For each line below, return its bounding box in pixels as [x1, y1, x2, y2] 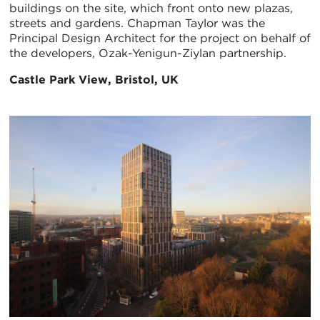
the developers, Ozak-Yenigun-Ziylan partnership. [9, 46, 286, 61]
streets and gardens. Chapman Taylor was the [9, 16, 265, 31]
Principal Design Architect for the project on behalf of [9, 31, 311, 46]
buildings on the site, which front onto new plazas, [9, 1, 293, 16]
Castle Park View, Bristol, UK [9, 73, 179, 87]
